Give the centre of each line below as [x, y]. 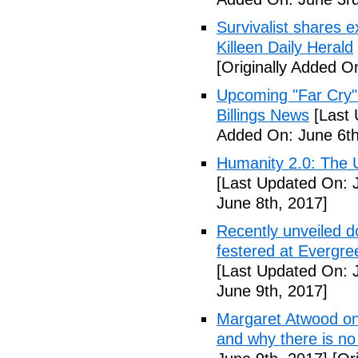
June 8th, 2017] [272, 203]
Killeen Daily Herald [285, 47]
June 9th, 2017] [272, 291]
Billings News [263, 115]
